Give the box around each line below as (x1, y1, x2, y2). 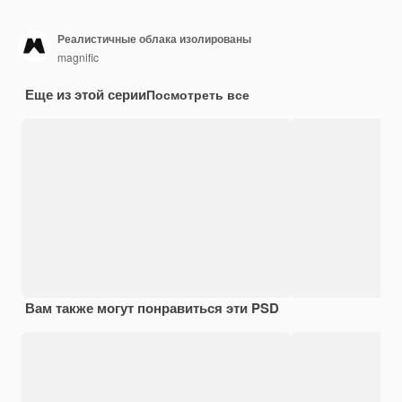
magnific (57, 49, 99, 66)
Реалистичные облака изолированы (57, 31, 251, 48)
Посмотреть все (146, 84, 249, 103)
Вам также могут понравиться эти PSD (25, 297, 279, 318)
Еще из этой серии (25, 83, 146, 104)
